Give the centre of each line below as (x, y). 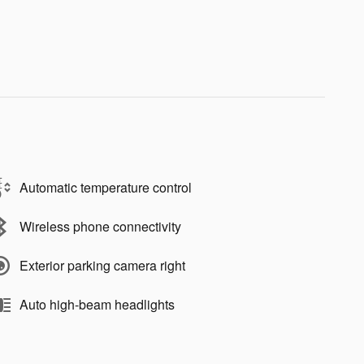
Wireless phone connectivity (100, 226)
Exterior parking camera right (102, 265)
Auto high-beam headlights (97, 304)
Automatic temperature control (106, 187)
